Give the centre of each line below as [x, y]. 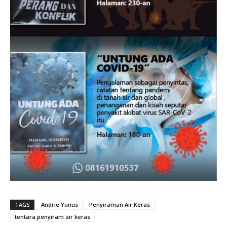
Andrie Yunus [60, 204]
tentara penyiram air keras [52, 216]
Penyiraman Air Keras [120, 204]
